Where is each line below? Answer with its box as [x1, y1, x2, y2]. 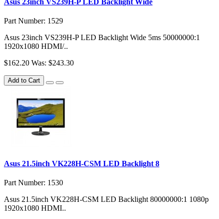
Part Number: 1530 [4, 178, 63, 187]
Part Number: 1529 [4, 17, 63, 25]
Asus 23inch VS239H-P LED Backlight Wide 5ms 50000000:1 [4, 33, 200, 42]
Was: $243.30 [31, 59, 74, 67]
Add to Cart [8, 77, 40, 85]
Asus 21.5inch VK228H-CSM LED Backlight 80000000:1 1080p [4, 195, 209, 203]
